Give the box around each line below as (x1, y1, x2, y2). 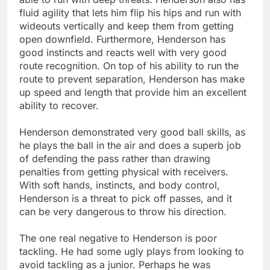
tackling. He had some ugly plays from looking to (19, 245, 244, 257)
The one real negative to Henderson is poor (19, 231, 217, 244)
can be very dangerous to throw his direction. (19, 205, 227, 218)
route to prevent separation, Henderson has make (19, 72, 245, 85)
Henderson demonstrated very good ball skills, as (19, 125, 245, 138)
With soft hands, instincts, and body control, (19, 178, 220, 191)
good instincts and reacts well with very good (19, 46, 227, 58)
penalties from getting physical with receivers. (19, 165, 228, 178)
